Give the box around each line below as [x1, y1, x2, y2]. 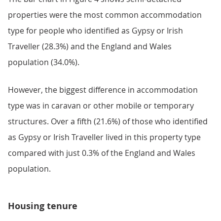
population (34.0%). [8, 57, 79, 68]
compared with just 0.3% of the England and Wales [8, 147, 195, 158]
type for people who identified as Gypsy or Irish [8, 25, 183, 36]
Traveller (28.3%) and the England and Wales [8, 41, 172, 52]
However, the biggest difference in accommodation [8, 84, 198, 95]
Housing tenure [8, 200, 77, 212]
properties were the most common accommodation [8, 9, 202, 20]
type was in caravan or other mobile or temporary [8, 100, 194, 111]
